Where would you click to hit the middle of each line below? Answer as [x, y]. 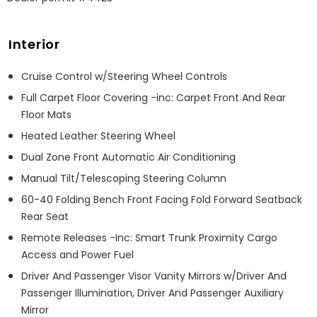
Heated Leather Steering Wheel [98, 136]
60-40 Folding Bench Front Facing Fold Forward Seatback [162, 199]
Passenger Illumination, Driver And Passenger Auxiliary [152, 293]
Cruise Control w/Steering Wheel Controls [124, 76]
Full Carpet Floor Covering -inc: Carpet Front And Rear [154, 97]
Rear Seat [45, 216]
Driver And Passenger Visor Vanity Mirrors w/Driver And [154, 276]
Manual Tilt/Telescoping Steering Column [124, 178]
